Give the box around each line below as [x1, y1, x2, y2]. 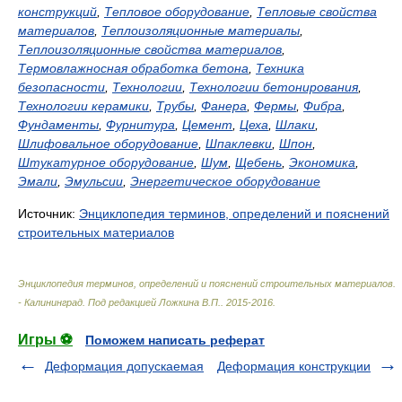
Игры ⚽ [18, 332, 73, 347]
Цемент [182, 118, 232, 132]
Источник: [18, 206, 79, 221]
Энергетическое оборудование [130, 174, 320, 188]
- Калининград [18, 297, 83, 308]
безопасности [18, 80, 105, 94]
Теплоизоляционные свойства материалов [18, 42, 282, 57]
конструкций [18, 4, 97, 19]
